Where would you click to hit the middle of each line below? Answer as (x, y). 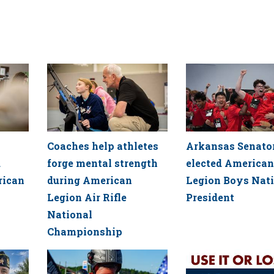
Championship (84, 231)
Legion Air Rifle (87, 197)
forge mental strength (102, 163)
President (210, 197)
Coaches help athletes (102, 146)
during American (89, 180)
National (69, 214)
